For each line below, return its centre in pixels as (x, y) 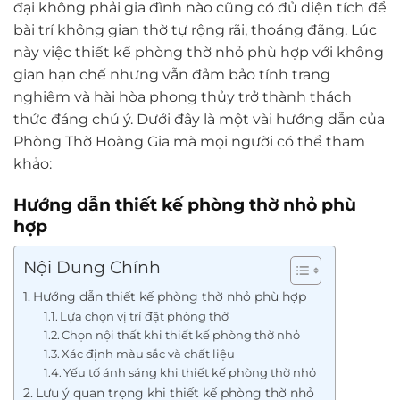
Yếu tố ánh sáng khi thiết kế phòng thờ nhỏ (190, 372)
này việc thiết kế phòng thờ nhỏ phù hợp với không (199, 53)
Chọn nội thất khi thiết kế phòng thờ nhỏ (181, 334)
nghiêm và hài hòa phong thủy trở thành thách (183, 97)
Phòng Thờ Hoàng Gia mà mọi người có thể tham (189, 142)
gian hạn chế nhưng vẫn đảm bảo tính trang (172, 75)
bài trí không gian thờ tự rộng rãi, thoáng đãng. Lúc (195, 30)
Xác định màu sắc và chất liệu (149, 353)
